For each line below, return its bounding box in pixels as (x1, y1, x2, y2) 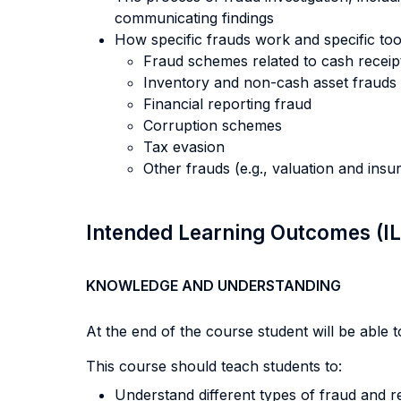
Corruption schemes (143, 116, 282, 134)
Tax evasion (143, 138, 225, 156)
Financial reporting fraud (143, 95, 311, 113)
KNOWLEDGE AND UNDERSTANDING (86, 277, 341, 294)
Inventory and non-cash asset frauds (143, 73, 397, 91)
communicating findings (115, 9, 274, 27)
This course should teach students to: (86, 357, 342, 375)
